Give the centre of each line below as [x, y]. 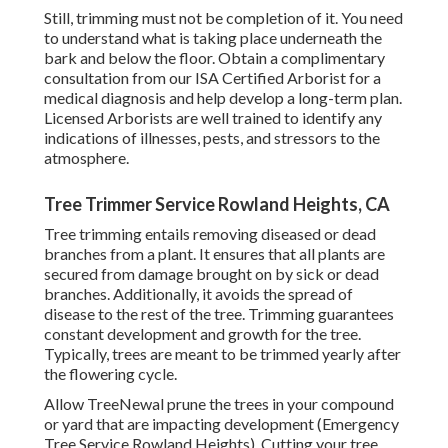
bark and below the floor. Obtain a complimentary [214, 58]
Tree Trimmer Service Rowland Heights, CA [217, 204]
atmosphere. [86, 158]
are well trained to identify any [277, 118]
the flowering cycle [109, 374]
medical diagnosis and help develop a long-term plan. [223, 98]
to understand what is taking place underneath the [213, 38]
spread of [320, 294]
